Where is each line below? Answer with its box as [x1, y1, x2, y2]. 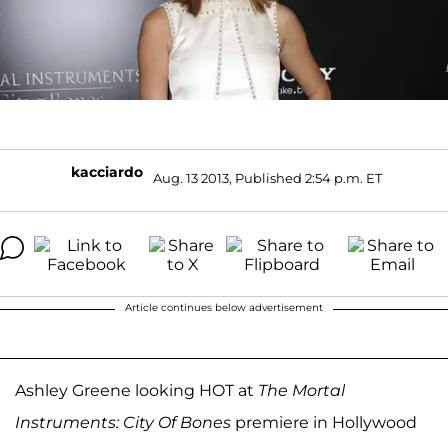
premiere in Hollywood [231, 412, 417, 432]
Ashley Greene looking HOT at [15, 380, 258, 400]
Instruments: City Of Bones [15, 412, 231, 432]
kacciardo [70, 162, 143, 181]
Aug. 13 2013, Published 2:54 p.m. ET [152, 170, 382, 187]
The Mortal [258, 380, 345, 400]
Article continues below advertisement [125, 300, 323, 314]
